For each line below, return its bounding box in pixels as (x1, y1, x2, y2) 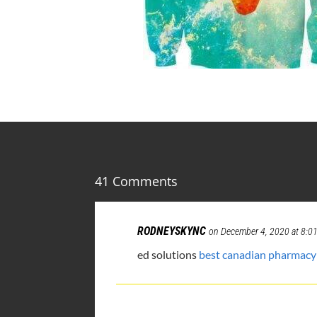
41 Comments (95, 173, 178, 190)
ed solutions (137, 248, 200, 262)
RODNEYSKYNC (137, 224, 207, 238)
